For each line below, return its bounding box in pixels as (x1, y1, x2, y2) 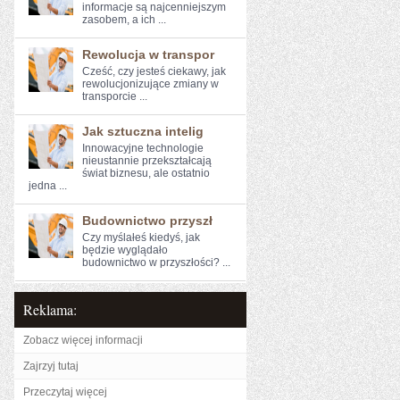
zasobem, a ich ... (82, 13, 166, 26)
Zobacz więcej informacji (23, 334, 143, 346)
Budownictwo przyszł (82, 213, 212, 228)
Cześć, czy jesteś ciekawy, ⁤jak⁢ (82, 65, 226, 78)
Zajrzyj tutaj (23, 360, 79, 372)
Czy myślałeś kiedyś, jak (82, 231, 200, 244)
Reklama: (23, 300, 77, 319)
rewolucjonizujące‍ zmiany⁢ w (82, 78, 219, 90)
